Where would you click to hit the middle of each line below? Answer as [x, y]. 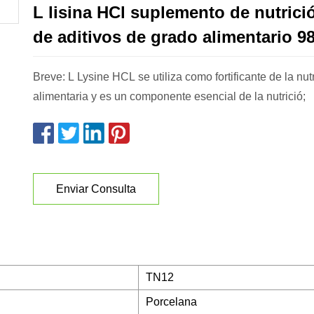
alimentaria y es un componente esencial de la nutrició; [169, 97]
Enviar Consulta [96, 189]
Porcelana [171, 302]
